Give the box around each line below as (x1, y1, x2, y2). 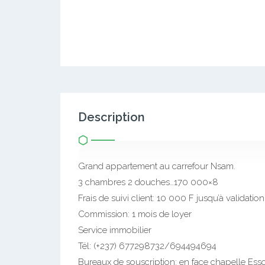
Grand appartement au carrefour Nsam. (78, 161, 235, 172)
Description (78, 110, 145, 124)
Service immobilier (78, 225, 151, 235)
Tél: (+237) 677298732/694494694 (78, 241, 216, 251)
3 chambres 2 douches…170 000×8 (78, 177, 218, 188)
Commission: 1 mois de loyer (78, 209, 192, 219)
